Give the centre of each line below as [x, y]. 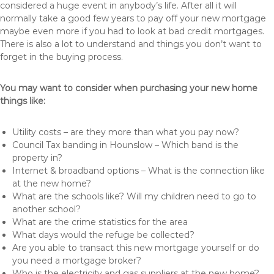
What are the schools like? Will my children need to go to [134, 196]
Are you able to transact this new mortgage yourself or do [136, 248]
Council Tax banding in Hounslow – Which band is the [125, 145]
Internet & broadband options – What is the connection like [139, 171]
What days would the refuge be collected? [103, 235]
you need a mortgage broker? [77, 261]
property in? [37, 158]
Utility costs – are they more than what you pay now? [126, 132]
